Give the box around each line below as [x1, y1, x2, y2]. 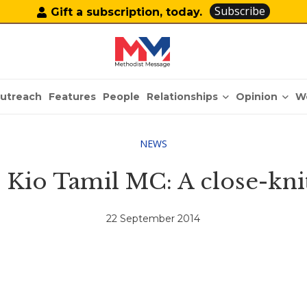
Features [49, 90, 97, 103]
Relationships [147, 90, 219, 103]
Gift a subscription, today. [51, 5, 203, 19]
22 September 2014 [106, 212, 201, 225]
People [103, 90, 140, 103]
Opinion [236, 90, 278, 103]
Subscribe [214, 3, 266, 19]
